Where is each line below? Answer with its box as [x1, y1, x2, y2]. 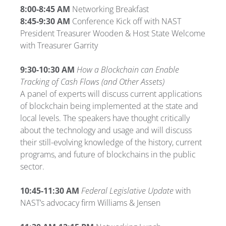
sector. [20, 160, 44, 172]
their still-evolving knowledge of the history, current [20, 136, 202, 148]
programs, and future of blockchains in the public [20, 148, 196, 160]
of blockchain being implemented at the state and [20, 100, 198, 111]
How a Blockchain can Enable [77, 64, 179, 75]
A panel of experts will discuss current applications [20, 88, 202, 99]
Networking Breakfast [70, 3, 149, 15]
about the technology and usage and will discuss [20, 124, 192, 136]
